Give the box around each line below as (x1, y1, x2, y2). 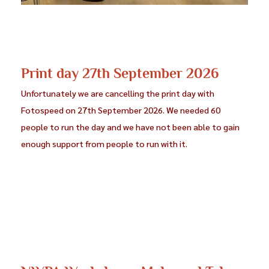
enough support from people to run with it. (21, 138, 187, 150)
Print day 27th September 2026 (21, 65, 219, 82)
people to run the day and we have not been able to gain (21, 121, 240, 133)
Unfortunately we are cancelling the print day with (21, 88, 214, 99)
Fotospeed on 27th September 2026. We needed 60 (21, 104, 220, 116)
